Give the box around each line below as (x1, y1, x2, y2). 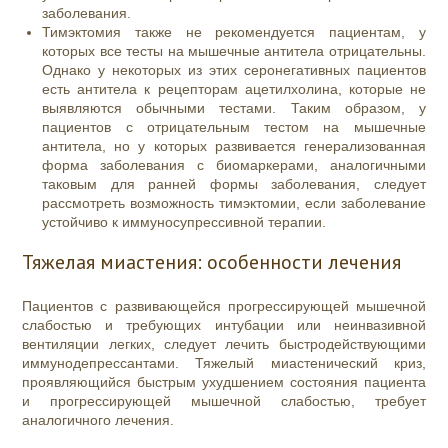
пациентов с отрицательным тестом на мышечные (42, 119, 426, 136)
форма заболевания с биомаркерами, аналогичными (42, 157, 426, 174)
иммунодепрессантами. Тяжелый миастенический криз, (22, 355, 426, 372)
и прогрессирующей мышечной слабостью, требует (22, 393, 426, 410)
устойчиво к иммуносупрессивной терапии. (42, 214, 327, 231)
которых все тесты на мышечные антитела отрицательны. (42, 43, 426, 60)
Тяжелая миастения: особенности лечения (22, 249, 402, 276)
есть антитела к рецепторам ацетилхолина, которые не (42, 81, 426, 98)
